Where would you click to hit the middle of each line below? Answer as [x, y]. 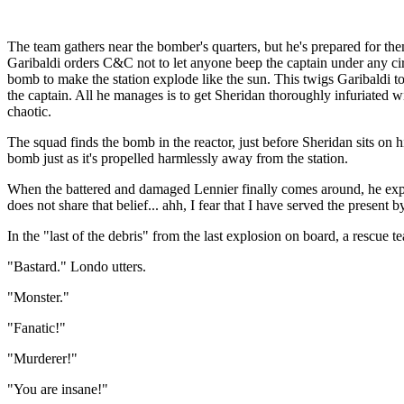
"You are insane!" [58, 390]
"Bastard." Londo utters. [77, 267]
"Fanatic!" [37, 328]
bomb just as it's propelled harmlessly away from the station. [178, 159]
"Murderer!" [42, 359]
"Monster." [38, 298]
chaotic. [29, 112]
